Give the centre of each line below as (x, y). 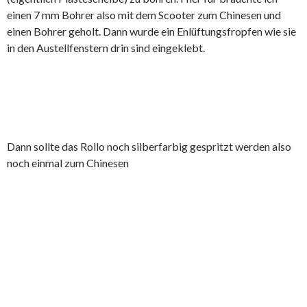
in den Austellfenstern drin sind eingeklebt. (106, 48)
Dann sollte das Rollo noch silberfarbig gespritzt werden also (149, 147)
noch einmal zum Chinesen (68, 163)
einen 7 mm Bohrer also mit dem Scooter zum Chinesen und (144, 15)
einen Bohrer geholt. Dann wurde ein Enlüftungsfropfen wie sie (151, 32)
